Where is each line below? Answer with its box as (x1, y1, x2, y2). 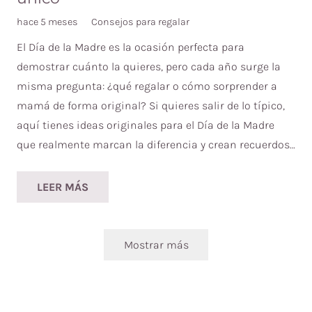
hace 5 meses (17, 15, 78, 28)
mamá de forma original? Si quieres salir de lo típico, (17, 98, 285, 112)
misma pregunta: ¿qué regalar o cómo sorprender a (17, 79, 277, 93)
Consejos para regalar (91, 15, 190, 28)
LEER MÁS (36, 180, 88, 194)
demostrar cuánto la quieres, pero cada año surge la (17, 59, 281, 73)
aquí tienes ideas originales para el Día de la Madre (17, 118, 274, 132)
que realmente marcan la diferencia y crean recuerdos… (17, 137, 295, 151)
